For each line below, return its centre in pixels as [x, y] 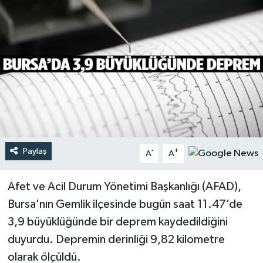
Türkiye [49, 21]
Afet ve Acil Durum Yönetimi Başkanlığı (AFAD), [124, 186]
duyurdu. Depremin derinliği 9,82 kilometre [116, 239]
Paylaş [35, 151]
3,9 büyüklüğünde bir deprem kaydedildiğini [117, 222]
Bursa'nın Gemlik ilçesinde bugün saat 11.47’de [125, 204]
